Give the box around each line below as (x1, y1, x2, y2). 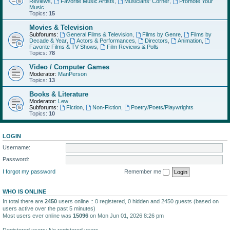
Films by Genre (142, 31, 181, 37)
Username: (3, 144, 30, 150)
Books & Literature (29, 90, 88, 98)
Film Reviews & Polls (106, 44, 159, 50)
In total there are (3, 198, 45, 204)
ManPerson (58, 71, 87, 77)
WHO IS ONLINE (3, 188, 46, 195)
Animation (177, 37, 202, 44)
